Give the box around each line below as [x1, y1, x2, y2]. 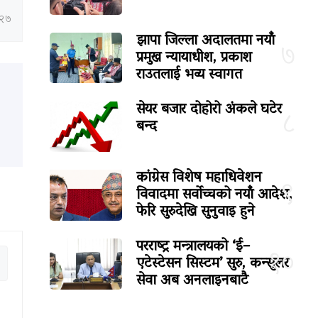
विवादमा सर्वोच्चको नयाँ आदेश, [136, 182, 293, 209]
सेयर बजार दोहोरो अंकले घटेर [136, 97, 283, 124]
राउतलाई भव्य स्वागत [136, 62, 243, 89]
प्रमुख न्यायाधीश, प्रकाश [136, 45, 253, 72]
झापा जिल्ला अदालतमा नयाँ [136, 28, 275, 55]
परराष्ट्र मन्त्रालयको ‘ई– [136, 234, 251, 261]
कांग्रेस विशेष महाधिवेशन [136, 165, 263, 192]
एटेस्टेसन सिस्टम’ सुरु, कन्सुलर [136, 251, 290, 278]
